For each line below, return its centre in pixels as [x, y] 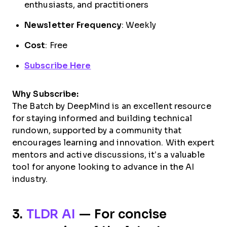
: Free [56, 45]
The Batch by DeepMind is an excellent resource [112, 106]
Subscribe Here [58, 65]
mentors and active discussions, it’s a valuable [108, 155]
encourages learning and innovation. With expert [113, 142]
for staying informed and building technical [102, 118]
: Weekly [139, 25]
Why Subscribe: [46, 94]
